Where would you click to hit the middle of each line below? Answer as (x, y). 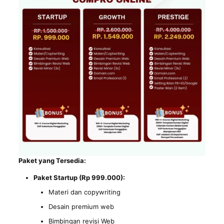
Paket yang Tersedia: (52, 160)
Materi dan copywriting (84, 192)
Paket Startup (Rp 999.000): (79, 177)
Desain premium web (81, 206)
